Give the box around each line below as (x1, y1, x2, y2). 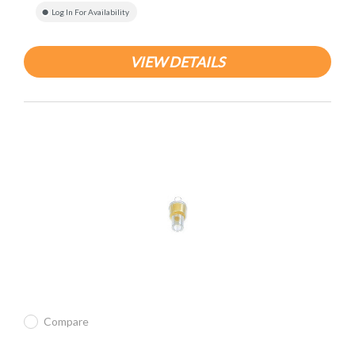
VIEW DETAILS (130, 53, 225, 71)
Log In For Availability (52, 7, 129, 17)
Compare (44, 315, 89, 329)
